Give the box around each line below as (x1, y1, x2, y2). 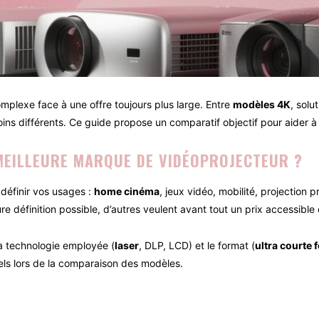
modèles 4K (233, 98, 291, 111)
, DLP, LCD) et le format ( (139, 239, 255, 252)
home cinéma (94, 185, 159, 198)
